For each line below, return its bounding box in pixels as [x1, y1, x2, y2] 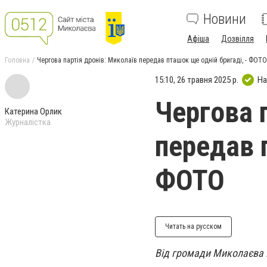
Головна [5, 56, 30, 64]
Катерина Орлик [5, 106, 62, 117]
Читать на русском [165, 222, 222, 231]
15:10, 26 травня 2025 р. [155, 74, 238, 85]
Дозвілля [221, 34, 254, 44]
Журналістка [5, 117, 51, 128]
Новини [203, 11, 246, 27]
